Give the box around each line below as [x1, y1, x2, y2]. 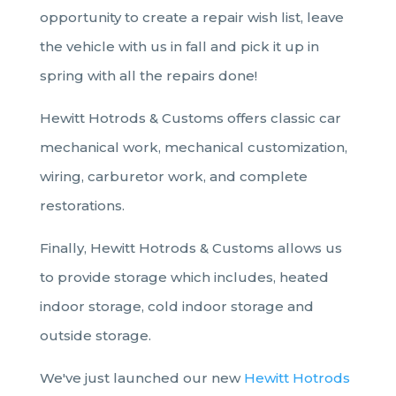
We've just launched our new [39, 369, 244, 386]
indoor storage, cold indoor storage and [39, 297, 314, 315]
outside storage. [39, 326, 151, 344]
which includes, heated [170, 268, 329, 286]
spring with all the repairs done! [39, 66, 257, 84]
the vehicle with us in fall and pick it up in [39, 37, 319, 55]
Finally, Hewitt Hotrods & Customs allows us [39, 239, 342, 256]
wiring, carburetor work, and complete [39, 167, 308, 185]
